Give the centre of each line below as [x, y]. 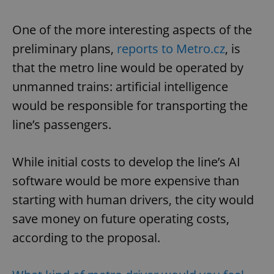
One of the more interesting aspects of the [132, 29]
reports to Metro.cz [171, 48]
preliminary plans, [65, 48]
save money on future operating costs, [121, 218]
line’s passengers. [62, 124]
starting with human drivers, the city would [133, 199]
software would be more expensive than [126, 180]
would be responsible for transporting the [130, 105]
